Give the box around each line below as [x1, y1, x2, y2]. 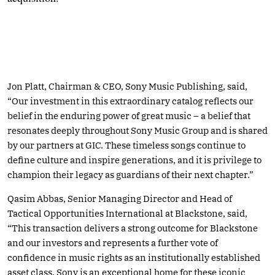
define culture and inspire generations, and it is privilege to [7, 153, 261, 166]
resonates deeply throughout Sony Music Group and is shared [7, 124, 268, 136]
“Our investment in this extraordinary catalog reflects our [7, 95, 254, 107]
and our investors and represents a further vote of [7, 236, 218, 249]
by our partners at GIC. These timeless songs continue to [7, 139, 246, 151]
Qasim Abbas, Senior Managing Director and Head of [7, 192, 232, 204]
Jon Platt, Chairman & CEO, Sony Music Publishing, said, [7, 80, 247, 92]
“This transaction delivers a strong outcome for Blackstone [7, 222, 258, 234]
